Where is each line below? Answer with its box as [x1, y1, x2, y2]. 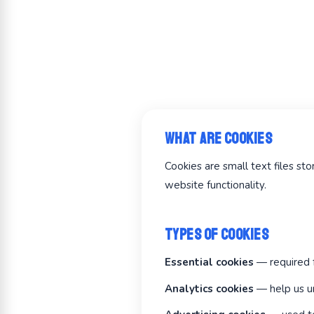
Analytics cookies [165, 281, 254, 296]
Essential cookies [165, 255, 254, 270]
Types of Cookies [165, 225, 269, 245]
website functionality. [165, 178, 266, 193]
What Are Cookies [165, 129, 273, 149]
